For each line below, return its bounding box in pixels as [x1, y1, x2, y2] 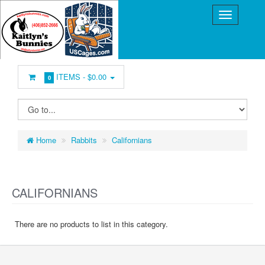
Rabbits [71, 134, 97, 146]
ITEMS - [54, 71, 88, 82]
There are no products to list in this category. [15, 218, 168, 230]
